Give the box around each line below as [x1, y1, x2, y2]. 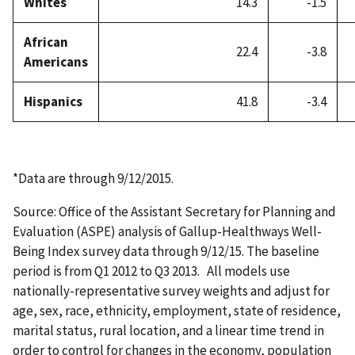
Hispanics [23, 93, 82, 111]
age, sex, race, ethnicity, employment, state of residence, [13, 301, 341, 319]
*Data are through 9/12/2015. [13, 169, 174, 187]
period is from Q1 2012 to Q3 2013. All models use [13, 261, 290, 280]
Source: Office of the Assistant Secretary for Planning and [13, 202, 336, 220]
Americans [23, 53, 88, 71]
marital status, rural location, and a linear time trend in [13, 321, 324, 339]
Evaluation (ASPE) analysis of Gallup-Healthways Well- [13, 222, 322, 240]
